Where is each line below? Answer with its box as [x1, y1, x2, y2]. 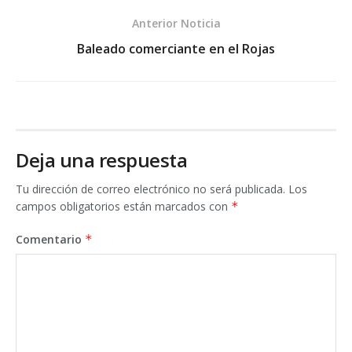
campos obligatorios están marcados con [16, 199, 231, 214]
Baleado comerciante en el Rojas [77, 40, 275, 57]
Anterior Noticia [131, 16, 221, 31]
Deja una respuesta [16, 147, 188, 173]
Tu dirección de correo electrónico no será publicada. [16, 181, 285, 196]
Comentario [16, 232, 85, 247]
